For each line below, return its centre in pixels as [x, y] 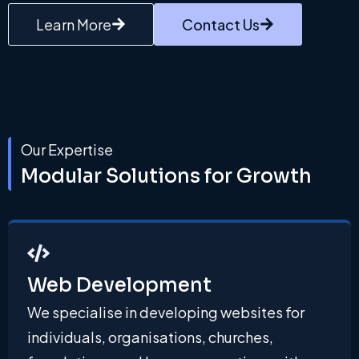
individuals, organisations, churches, [150, 337]
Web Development [119, 285]
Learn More [74, 24]
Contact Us [221, 24]
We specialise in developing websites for [166, 312]
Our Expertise [67, 149]
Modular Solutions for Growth [166, 176]
